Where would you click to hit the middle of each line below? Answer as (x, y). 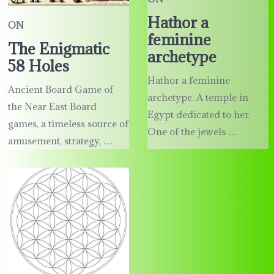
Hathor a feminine (188, 80)
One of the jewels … (192, 132)
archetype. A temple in (198, 98)
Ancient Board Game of (60, 89)
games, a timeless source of (68, 123)
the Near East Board (52, 106)
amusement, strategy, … (60, 140)
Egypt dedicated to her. (198, 115)
